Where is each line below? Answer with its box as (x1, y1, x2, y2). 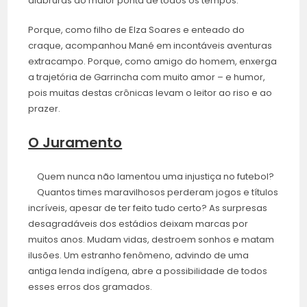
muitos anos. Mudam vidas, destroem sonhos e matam (28, 233, 275, 247)
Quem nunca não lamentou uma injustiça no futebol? (37, 170, 275, 184)
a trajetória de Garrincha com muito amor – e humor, (28, 71, 266, 84)
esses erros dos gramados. (28, 280, 155, 294)
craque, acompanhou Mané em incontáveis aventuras (28, 39, 273, 53)
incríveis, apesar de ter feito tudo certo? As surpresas (28, 201, 268, 215)
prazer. (28, 102, 61, 116)
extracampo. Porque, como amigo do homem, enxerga (28, 55, 278, 69)
